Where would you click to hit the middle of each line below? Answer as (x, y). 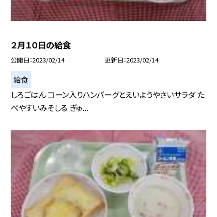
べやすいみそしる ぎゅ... (50, 108)
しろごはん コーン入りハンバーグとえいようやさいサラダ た (108, 95)
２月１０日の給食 (41, 45)
